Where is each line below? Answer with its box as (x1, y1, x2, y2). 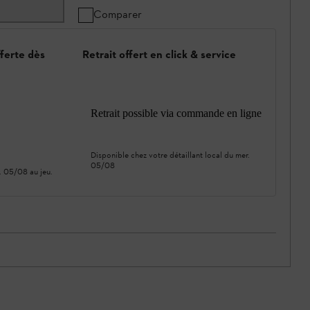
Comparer (93, 8, 142, 21)
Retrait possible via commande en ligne (91, 107, 262, 119)
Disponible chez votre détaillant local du (91, 149, 235, 160)
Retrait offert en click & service (82, 48, 236, 62)
